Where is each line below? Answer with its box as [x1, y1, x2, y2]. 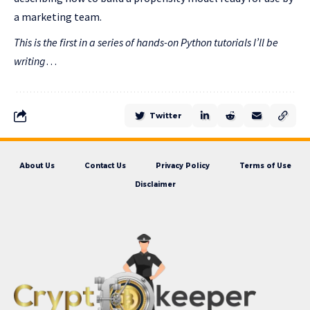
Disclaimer [134, 180, 176, 190]
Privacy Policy [155, 161, 210, 171]
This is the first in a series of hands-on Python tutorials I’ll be [14, 35, 278, 50]
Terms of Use [239, 161, 291, 171]
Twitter [149, 111, 182, 121]
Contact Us [84, 161, 126, 171]
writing [14, 54, 46, 69]
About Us [19, 161, 55, 171]
